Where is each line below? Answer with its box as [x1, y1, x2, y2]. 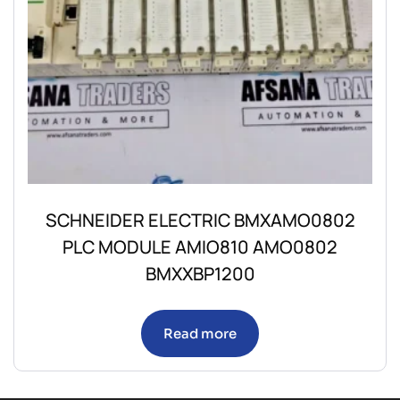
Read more [163, 324, 237, 342]
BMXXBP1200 [145, 261, 255, 286]
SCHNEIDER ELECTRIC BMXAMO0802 [45, 207, 355, 232]
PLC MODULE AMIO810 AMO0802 [62, 234, 337, 259]
